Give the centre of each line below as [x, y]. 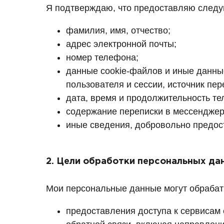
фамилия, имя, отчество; [118, 30]
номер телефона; [102, 57]
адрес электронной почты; [121, 44]
